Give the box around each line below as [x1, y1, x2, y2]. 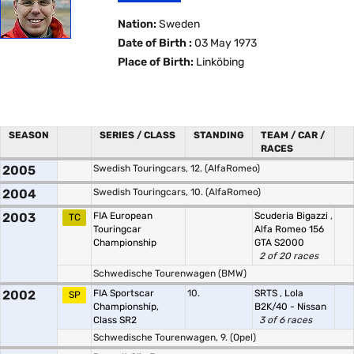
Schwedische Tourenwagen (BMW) [93, 268, 247, 279]
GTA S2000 [254, 237, 304, 248]
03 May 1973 [192, 36, 258, 50]
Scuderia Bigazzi [254, 210, 330, 221]
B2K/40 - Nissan [254, 301, 326, 312]
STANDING [194, 130, 244, 141]
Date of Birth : [118, 36, 193, 50]
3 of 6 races [259, 314, 312, 326]
